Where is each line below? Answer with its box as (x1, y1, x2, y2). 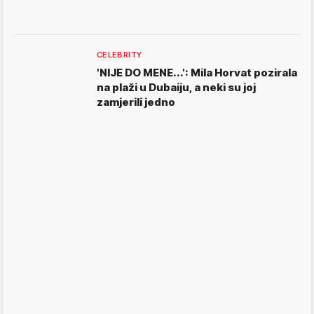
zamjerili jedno (97, 95, 175, 109)
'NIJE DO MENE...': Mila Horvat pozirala (97, 66, 297, 80)
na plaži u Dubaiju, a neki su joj (97, 81, 256, 95)
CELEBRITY (97, 50, 142, 60)
